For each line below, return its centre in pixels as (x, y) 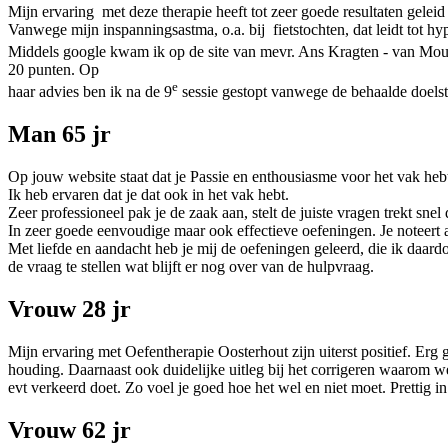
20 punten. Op (53, 70)
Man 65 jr (59, 134)
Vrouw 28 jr (69, 309)
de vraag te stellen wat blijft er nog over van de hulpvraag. (191, 267)
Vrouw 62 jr (69, 430)
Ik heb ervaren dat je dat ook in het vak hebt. (148, 195)
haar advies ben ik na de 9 (90, 92)
